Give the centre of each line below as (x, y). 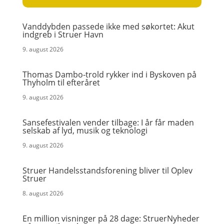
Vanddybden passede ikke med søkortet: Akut (108, 26)
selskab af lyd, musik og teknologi (85, 130)
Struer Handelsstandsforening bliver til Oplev (107, 170)
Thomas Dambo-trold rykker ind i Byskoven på (109, 74)
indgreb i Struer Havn (63, 34)
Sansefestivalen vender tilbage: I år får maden (108, 122)
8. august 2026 (43, 193)
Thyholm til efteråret (61, 82)
